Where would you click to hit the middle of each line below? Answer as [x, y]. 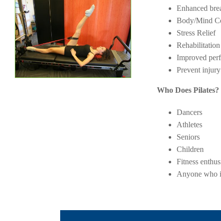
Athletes [189, 125]
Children [190, 149]
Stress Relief [196, 33]
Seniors [188, 137]
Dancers [189, 112]
